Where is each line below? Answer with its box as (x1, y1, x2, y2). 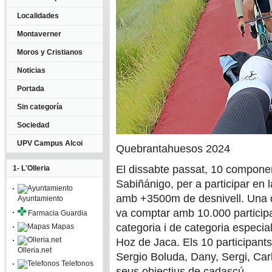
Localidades (17, 12, 59, 20)
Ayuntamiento (18, 194, 63, 203)
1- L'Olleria (13, 164, 50, 172)
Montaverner (17, 30, 61, 38)
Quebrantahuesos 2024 (116, 143, 230, 155)
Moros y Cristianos (17, 48, 83, 56)
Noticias (17, 66, 46, 75)
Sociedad (17, 121, 49, 129)
